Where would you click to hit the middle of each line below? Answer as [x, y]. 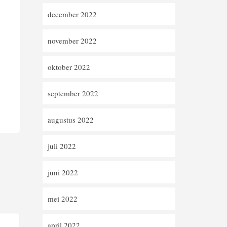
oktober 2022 [69, 67]
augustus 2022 [70, 120]
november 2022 [72, 41]
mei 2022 [62, 199]
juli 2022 [62, 146]
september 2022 [73, 93]
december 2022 [72, 14]
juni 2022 [63, 172]
